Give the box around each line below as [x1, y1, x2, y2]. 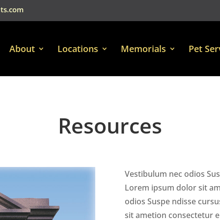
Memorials [120, 42, 166, 55]
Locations [57, 42, 98, 55]
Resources [58, 110, 162, 140]
